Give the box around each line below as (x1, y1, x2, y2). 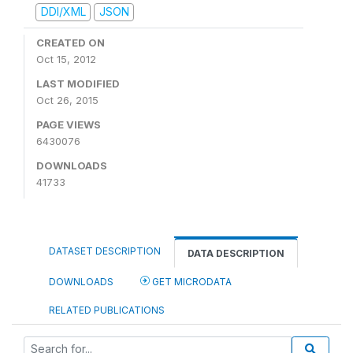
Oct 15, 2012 (36, 52, 96, 65)
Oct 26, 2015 (36, 93, 98, 106)
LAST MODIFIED (36, 76, 120, 90)
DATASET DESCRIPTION (49, 244, 161, 257)
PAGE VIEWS (36, 117, 101, 131)
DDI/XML (40, 5, 86, 18)
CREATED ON (36, 35, 105, 49)
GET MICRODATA (150, 275, 232, 288)
